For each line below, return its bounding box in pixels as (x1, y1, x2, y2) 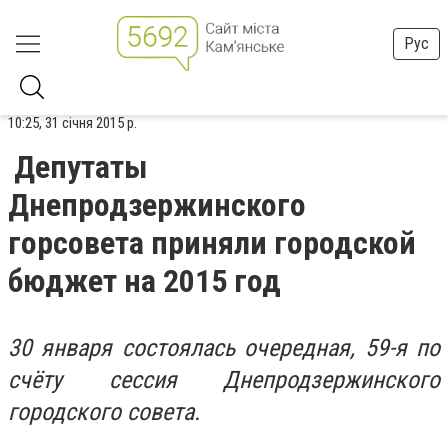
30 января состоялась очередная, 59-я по (8, 334, 440, 362)
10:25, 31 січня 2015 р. (8, 114, 137, 132)
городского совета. (8, 398, 200, 426)
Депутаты (14, 148, 148, 186)
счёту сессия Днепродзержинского (8, 366, 440, 394)
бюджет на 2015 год (8, 262, 281, 300)
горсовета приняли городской (8, 224, 416, 262)
